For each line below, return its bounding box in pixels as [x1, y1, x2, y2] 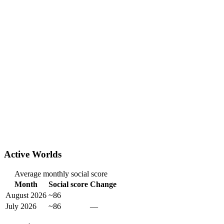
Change [90, 179, 116, 188]
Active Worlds [4, 149, 61, 160]
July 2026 [5, 201, 36, 210]
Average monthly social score [14, 169, 107, 178]
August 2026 [5, 190, 46, 199]
